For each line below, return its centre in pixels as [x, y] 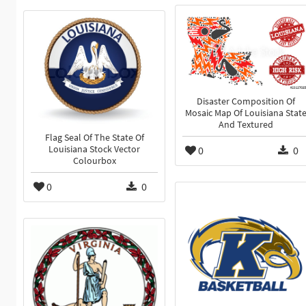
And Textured [246, 124]
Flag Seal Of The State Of [94, 138]
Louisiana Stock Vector [94, 150]
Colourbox [94, 161]
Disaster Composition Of [246, 101]
